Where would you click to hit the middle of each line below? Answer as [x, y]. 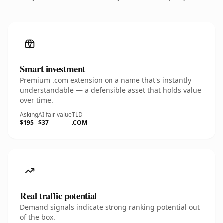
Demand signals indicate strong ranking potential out [110, 207]
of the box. [38, 217]
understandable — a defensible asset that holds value [111, 90]
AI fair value [55, 115]
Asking [29, 115]
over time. [37, 100]
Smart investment [53, 68]
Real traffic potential [58, 195]
